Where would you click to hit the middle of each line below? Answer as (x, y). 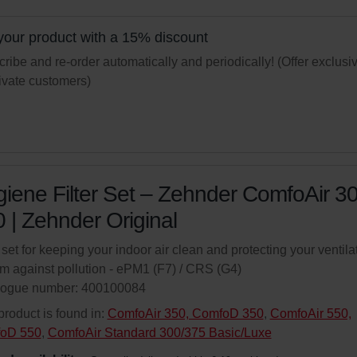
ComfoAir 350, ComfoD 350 (185, 314)
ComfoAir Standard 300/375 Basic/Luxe (159, 333)
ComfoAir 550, (310, 314)
